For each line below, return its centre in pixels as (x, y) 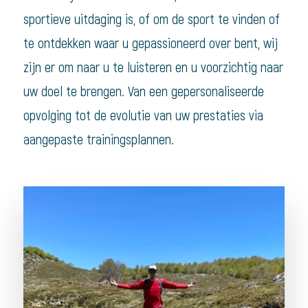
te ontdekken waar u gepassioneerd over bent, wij (150, 43)
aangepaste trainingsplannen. (98, 140)
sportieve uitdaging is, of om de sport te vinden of (151, 19)
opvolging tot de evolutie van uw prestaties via (143, 115)
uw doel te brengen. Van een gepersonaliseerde (143, 91)
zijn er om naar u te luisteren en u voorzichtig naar (153, 67)
